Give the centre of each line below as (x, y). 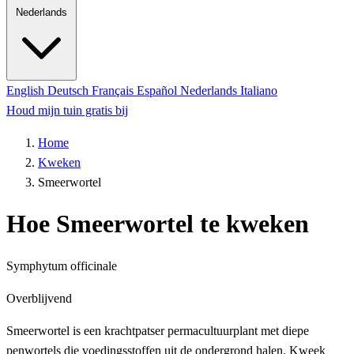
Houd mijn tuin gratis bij (67, 110)
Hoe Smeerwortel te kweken (158, 224)
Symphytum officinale (62, 265)
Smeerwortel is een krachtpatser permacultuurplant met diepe (158, 330)
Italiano (259, 90)
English (27, 90)
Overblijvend (39, 298)
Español (158, 90)
